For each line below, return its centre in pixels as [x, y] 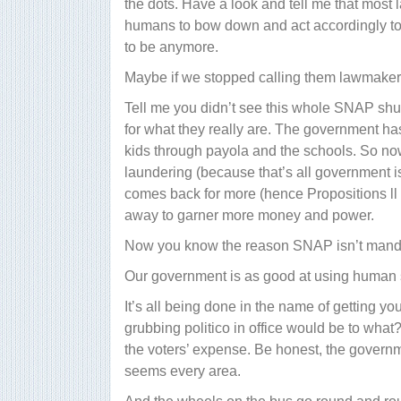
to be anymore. [171, 47]
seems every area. [182, 371]
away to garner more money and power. [249, 215]
